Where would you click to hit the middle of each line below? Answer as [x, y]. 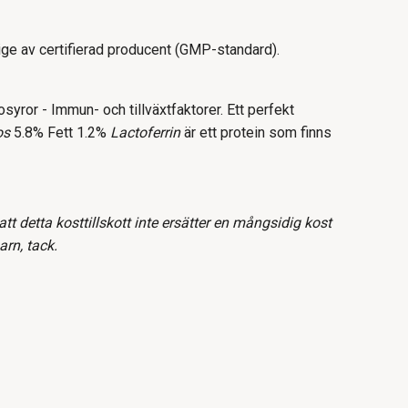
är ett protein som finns [256, 133]
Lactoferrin [145, 133]
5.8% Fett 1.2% [62, 133]
